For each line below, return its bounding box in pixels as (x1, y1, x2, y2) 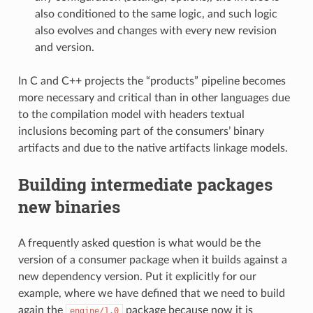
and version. (34, 41, 94, 53)
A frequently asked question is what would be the (17, 237, 261, 249)
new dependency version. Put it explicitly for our (17, 270, 256, 282)
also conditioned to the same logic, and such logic (34, 8, 277, 20)
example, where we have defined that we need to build (17, 287, 285, 299)
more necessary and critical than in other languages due (17, 92, 290, 103)
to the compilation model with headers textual (17, 108, 245, 120)
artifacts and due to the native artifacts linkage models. (17, 142, 288, 154)
